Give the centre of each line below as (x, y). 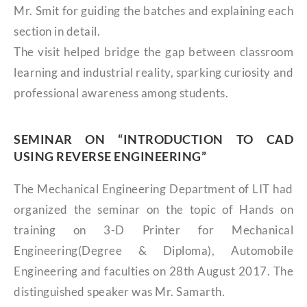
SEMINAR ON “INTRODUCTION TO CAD (153, 139)
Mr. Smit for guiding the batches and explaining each (153, 10)
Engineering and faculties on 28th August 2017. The (153, 271)
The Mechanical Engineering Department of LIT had (153, 188)
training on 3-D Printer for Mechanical (153, 230)
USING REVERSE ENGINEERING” (110, 156)
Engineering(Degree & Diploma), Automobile (153, 250)
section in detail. (57, 31)
